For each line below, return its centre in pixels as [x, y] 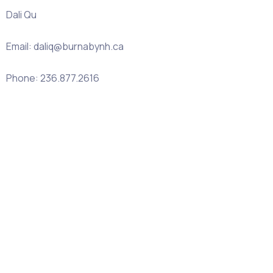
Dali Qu [21, 15]
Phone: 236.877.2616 [53, 78]
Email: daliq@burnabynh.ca [65, 46]
